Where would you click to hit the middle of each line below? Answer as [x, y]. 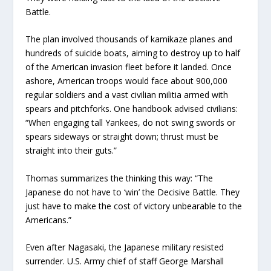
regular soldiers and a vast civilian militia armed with [127, 95]
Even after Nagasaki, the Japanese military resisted [125, 247]
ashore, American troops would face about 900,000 [127, 81]
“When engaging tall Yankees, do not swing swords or [131, 123]
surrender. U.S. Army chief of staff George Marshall [125, 261]
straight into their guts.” [71, 151]
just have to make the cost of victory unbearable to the [134, 206]
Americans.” [49, 220]
